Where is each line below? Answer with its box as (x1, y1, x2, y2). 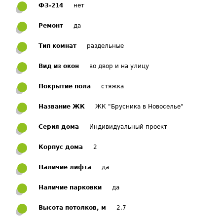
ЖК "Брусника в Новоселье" (95, 103, 184, 110)
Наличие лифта (38, 164, 91, 171)
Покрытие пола (38, 83, 91, 90)
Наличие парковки (38, 184, 102, 191)
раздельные (87, 42, 124, 49)
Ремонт (38, 22, 63, 29)
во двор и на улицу (89, 63, 149, 70)
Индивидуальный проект (89, 123, 167, 130)
